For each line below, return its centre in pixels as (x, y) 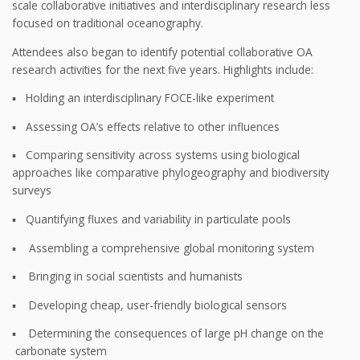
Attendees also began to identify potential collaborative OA (162, 51)
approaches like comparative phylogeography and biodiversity (171, 173)
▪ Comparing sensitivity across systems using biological (156, 155)
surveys (32, 190)
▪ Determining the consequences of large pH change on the (168, 333)
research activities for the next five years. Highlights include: (163, 69)
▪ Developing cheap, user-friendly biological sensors (149, 305)
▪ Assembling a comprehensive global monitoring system (163, 247)
